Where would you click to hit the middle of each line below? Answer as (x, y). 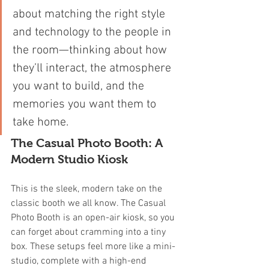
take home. (41, 122)
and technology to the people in (93, 32)
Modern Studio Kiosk (69, 159)
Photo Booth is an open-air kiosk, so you (94, 218)
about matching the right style (90, 14)
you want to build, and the (80, 86)
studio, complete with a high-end (80, 261)
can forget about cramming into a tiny (89, 232)
